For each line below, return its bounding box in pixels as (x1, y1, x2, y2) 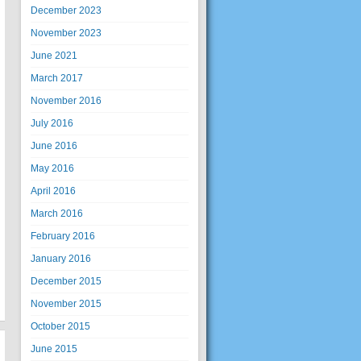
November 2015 (31, 298, 102, 309)
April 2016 (31, 185, 76, 197)
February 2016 (31, 230, 95, 242)
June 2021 (31, 50, 77, 61)
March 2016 (31, 208, 83, 219)
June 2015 (31, 343, 77, 355)
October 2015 (31, 321, 90, 332)
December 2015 (31, 276, 102, 287)
